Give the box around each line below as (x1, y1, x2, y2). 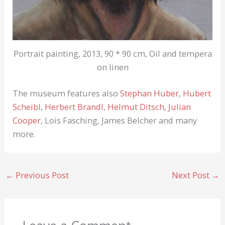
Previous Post (13, 169, 69, 181)
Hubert (183, 87, 211, 99)
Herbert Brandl (45, 100, 104, 113)
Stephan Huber (120, 87, 179, 99)
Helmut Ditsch (107, 100, 165, 113)
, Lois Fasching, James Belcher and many (41, 114, 197, 126)
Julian (168, 100, 191, 113)
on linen (96, 61, 129, 73)
